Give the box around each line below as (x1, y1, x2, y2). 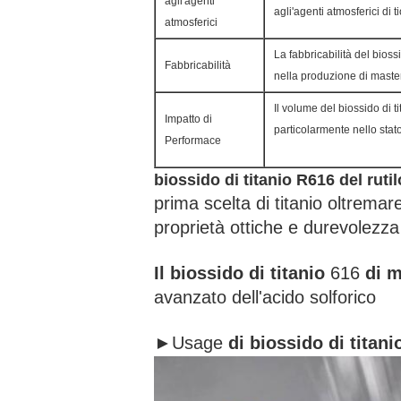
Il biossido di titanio (154, 263, 325, 283)
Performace (165, 134, 221, 147)
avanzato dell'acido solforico (154, 287, 376, 307)
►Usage (154, 333, 228, 353)
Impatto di (165, 113, 212, 125)
